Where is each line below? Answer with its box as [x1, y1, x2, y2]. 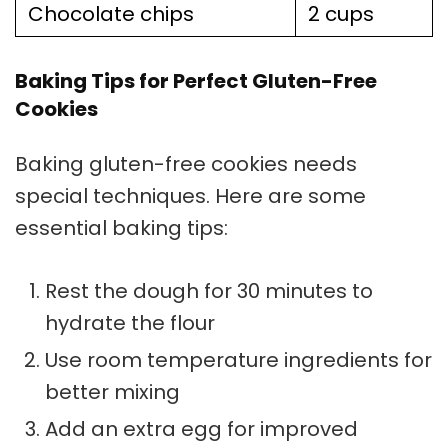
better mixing [45, 378, 180, 407]
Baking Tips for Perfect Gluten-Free [15, 67, 377, 96]
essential [15, 214, 112, 243]
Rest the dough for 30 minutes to [45, 277, 373, 306]
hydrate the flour [45, 309, 215, 338]
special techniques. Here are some [15, 182, 366, 211]
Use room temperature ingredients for [45, 346, 432, 375]
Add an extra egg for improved [45, 415, 358, 444]
